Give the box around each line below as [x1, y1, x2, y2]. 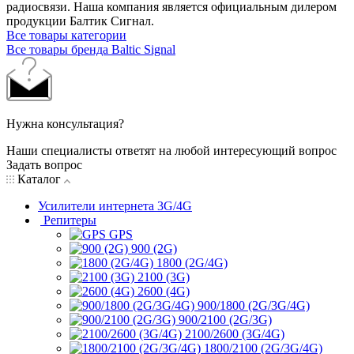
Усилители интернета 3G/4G [38, 198, 192, 213]
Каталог [14, 171, 64, 186]
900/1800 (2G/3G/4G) [198, 298, 310, 312]
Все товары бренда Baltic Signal [6, 42, 175, 56]
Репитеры [43, 213, 96, 227]
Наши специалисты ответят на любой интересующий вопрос [6, 143, 337, 157]
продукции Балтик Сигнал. [6, 13, 154, 28]
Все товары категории [6, 28, 126, 42]
